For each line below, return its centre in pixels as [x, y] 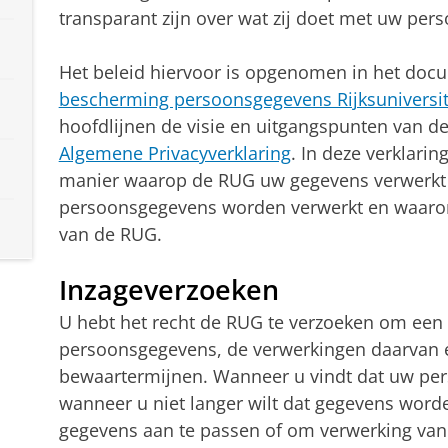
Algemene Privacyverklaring [174, 152]
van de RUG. [110, 233]
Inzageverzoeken [168, 289]
